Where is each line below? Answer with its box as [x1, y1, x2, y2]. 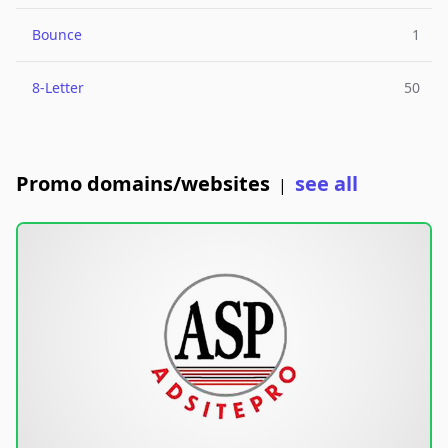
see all [295, 170, 358, 197]
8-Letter [32, 78, 84, 97]
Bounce [32, 25, 82, 44]
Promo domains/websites [16, 170, 270, 197]
